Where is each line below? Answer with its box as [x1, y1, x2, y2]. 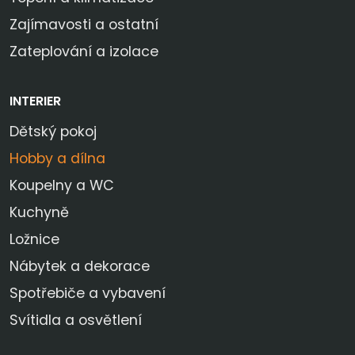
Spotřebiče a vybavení [10, 283, 166, 303]
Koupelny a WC [10, 175, 114, 195]
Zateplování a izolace [10, 41, 158, 61]
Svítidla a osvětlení [10, 310, 142, 330]
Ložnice [10, 229, 59, 249]
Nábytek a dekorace [10, 256, 150, 276]
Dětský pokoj [10, 121, 97, 141]
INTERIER [10, 91, 61, 110]
